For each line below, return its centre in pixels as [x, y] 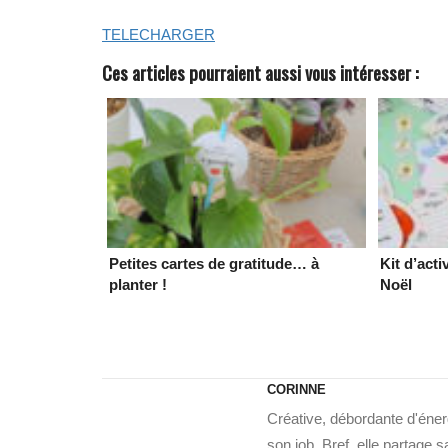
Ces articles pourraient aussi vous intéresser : [260, 72]
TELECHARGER [158, 34]
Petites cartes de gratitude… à [214, 263]
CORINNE [296, 389]
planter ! [138, 284]
